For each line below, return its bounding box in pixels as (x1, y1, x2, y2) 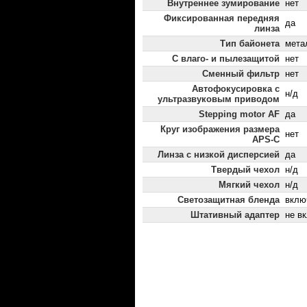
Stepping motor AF (199, 109, 280, 120)
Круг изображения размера (160, 124, 280, 135)
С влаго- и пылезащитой (172, 53, 280, 64)
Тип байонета (220, 38, 280, 49)
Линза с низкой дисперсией (158, 149, 280, 160)
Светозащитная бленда (177, 195, 280, 206)
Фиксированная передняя (164, 13, 280, 24)
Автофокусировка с (192, 84, 280, 95)
